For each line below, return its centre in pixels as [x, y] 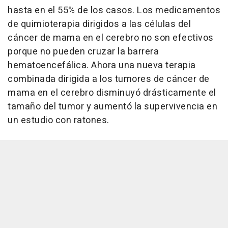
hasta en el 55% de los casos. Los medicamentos [114, 10]
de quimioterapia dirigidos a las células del [99, 24]
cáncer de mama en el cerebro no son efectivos [111, 38]
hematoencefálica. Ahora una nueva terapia [102, 65]
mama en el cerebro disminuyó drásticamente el [112, 93]
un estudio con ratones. [59, 120]
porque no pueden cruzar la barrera [83, 51]
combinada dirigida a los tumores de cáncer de [109, 79]
